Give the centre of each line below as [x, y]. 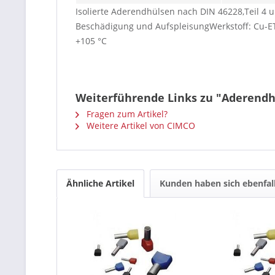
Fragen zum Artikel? [126, 114]
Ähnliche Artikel [100, 183]
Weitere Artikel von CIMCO [140, 126]
